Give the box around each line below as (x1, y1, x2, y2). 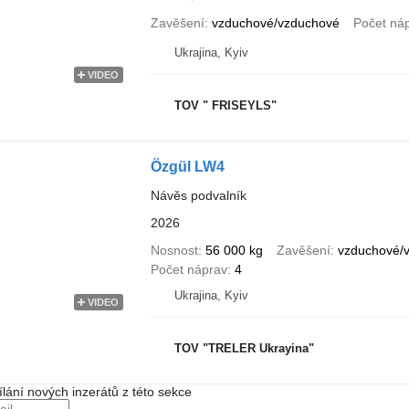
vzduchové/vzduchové (211, 16, 340, 30)
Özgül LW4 (150, 159, 225, 174)
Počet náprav (150, 262, 227, 277)
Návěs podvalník (150, 188, 246, 203)
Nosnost (150, 243, 198, 257)
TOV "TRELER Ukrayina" (173, 341, 314, 355)
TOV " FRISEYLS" (173, 98, 277, 112)
